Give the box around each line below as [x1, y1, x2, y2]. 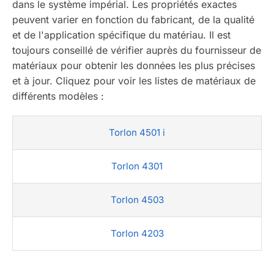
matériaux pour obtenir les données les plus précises [12, 59, 255, 72]
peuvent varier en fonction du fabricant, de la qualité [12, 13, 254, 26]
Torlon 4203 [110, 228, 164, 240]
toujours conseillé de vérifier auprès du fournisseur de [12, 43, 261, 56]
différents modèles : [12, 89, 104, 102]
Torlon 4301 [111, 160, 163, 172]
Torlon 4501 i [109, 127, 165, 139]
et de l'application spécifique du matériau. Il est [12, 28, 231, 41]
